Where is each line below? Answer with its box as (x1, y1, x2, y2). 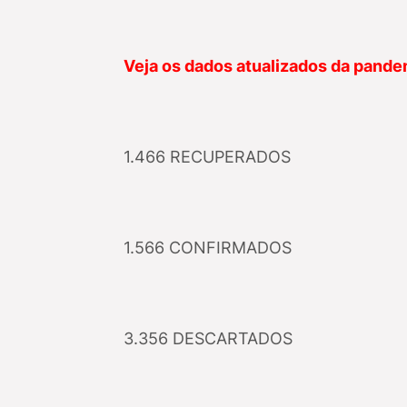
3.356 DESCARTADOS (123, 329, 293, 348)
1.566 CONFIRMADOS (123, 238, 296, 257)
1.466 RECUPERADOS (123, 147, 291, 166)
